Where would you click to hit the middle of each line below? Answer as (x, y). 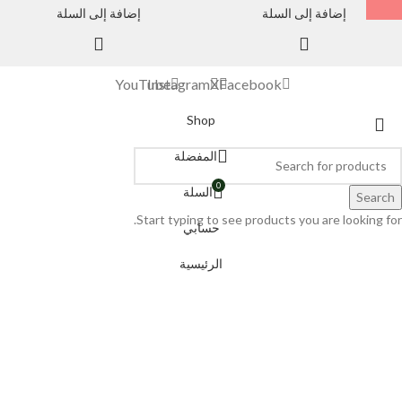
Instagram (179, 83)
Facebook (250, 83)
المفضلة (196, 155)
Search (376, 197)
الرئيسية (201, 263)
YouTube (143, 83)
